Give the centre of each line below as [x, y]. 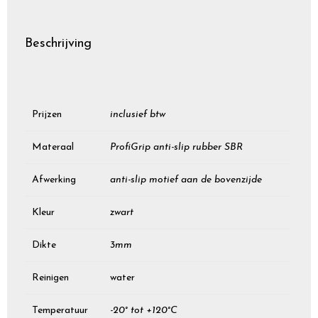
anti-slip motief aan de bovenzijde [186, 180]
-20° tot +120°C [144, 310]
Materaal [53, 147]
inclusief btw [138, 114]
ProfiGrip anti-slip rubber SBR [176, 147]
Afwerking [54, 180]
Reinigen [50, 278]
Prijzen [47, 114]
